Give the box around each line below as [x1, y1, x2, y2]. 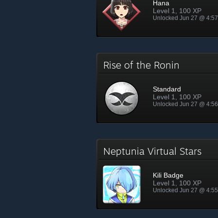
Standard [153, 85, 181, 93]
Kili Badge [153, 171, 183, 179]
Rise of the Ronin [103, 59, 185, 71]
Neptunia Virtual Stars [103, 145, 207, 157]
